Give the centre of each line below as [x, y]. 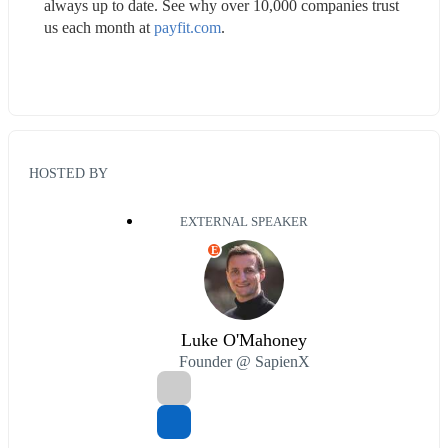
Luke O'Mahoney [244, 340]
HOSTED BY [68, 173]
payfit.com [187, 27]
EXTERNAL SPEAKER [244, 222]
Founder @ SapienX [244, 362]
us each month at [99, 27]
